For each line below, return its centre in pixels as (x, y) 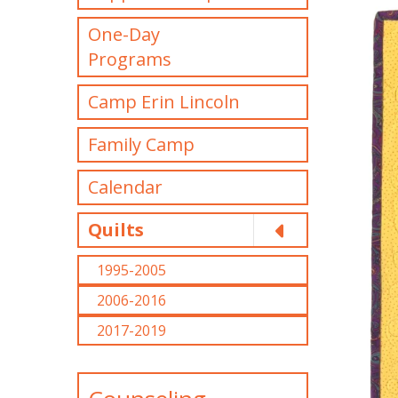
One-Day (124, 34)
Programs (130, 59)
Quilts (116, 230)
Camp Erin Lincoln (164, 102)
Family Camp (141, 144)
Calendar (125, 187)
